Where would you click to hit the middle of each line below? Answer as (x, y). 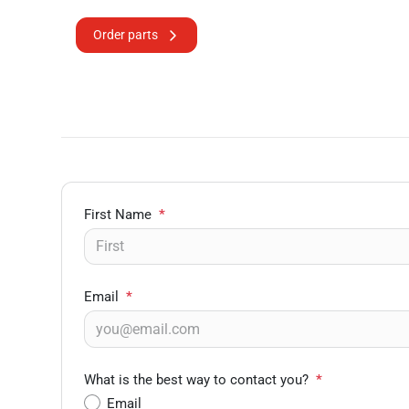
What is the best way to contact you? (197, 379)
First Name (118, 215)
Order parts (126, 35)
